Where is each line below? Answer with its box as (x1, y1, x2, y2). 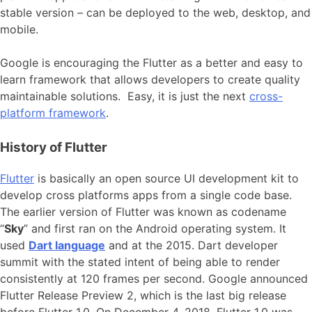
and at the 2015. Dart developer (105, 238, 278, 253)
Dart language (29, 238, 105, 253)
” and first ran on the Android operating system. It (24, 221, 286, 236)
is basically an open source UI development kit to (34, 171, 299, 186)
